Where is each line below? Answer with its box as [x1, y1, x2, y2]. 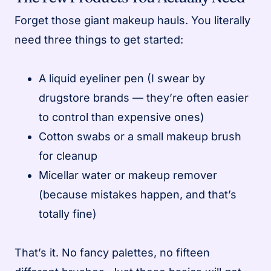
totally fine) [39, 207, 97, 221]
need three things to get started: [15, 33, 183, 47]
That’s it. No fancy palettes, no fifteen [15, 246, 210, 260]
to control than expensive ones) [39, 111, 204, 124]
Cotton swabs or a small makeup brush [39, 130, 241, 143]
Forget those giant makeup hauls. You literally [15, 14, 250, 27]
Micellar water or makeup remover [39, 169, 217, 182]
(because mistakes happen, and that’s [39, 188, 237, 201]
